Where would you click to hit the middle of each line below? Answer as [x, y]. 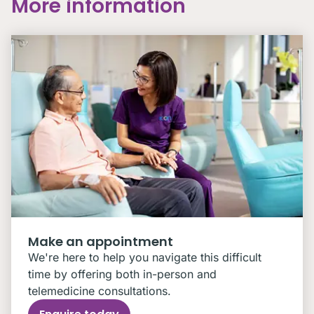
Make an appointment [101, 241]
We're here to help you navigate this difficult [145, 257]
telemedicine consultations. [100, 291]
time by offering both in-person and [122, 274]
